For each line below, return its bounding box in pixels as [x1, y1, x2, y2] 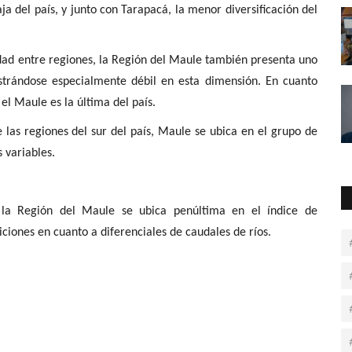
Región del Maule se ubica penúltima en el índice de [17, 204, 318, 218]
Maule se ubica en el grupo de [158, 125, 318, 138]
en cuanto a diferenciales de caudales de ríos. [35, 225, 271, 239]
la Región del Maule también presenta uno [98, 53, 317, 67]
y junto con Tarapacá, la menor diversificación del [57, 3, 318, 16]
